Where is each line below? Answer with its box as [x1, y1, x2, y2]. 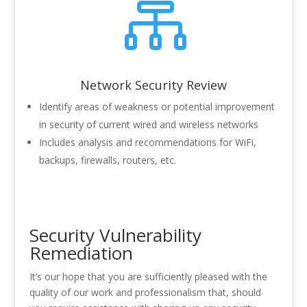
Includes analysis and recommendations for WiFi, [38, 136, 256, 149]
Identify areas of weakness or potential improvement [38, 100, 275, 114]
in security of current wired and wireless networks [38, 118, 258, 132]
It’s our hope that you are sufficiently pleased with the [29, 270, 267, 284]
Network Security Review [79, 77, 227, 94]
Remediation [29, 241, 133, 266]
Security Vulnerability [29, 223, 201, 248]
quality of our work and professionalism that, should [29, 286, 261, 299]
